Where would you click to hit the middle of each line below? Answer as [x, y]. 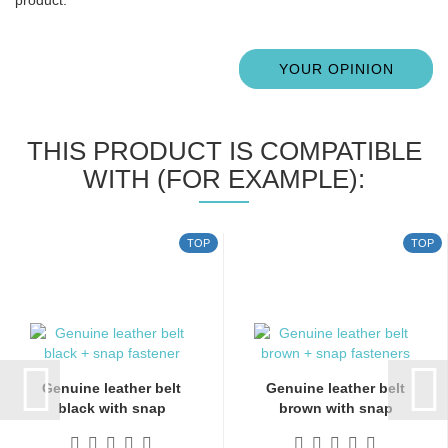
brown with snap [335, 407]
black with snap [111, 407]
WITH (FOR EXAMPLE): [224, 178]
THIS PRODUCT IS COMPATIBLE [224, 150]
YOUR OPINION [336, 68]
